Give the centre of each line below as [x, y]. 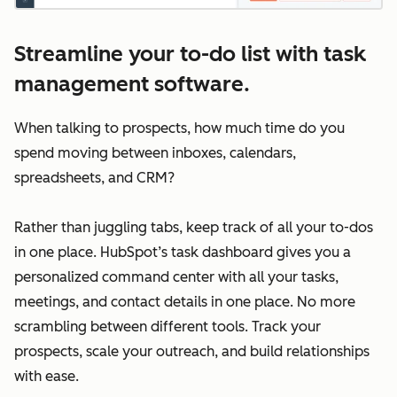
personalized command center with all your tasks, [176, 277]
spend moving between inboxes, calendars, [155, 153]
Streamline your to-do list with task [190, 53]
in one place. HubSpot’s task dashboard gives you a [183, 253]
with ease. [47, 377]
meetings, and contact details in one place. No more [185, 302]
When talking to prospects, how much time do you [179, 128]
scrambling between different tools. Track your [167, 327]
